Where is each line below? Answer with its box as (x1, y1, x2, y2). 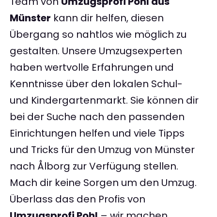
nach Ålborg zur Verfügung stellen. (10, 159, 178, 173)
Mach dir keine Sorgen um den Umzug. (10, 176, 197, 190)
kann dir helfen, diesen (51, 11, 164, 25)
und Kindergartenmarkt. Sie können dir (10, 93, 199, 108)
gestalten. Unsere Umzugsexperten (10, 44, 182, 58)
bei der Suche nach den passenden (10, 110, 185, 124)
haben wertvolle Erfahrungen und (10, 61, 174, 75)
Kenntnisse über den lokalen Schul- (10, 77, 183, 91)
